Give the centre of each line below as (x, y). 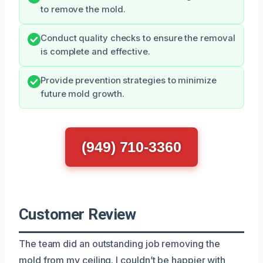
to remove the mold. (83, 9)
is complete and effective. (95, 51)
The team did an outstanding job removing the (119, 243)
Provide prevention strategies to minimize (129, 80)
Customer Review (77, 214)
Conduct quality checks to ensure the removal (138, 38)
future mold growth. (82, 94)
